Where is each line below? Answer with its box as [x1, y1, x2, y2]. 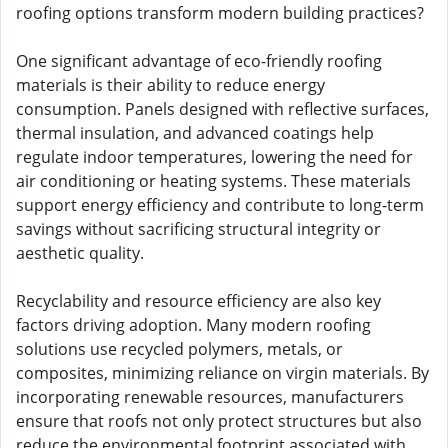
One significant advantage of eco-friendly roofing [16, 50, 382, 72]
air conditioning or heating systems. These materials [16, 170, 411, 192]
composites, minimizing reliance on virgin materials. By [16, 362, 429, 384]
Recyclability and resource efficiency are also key [16, 290, 381, 312]
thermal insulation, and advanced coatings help [16, 122, 374, 144]
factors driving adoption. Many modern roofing [16, 314, 371, 336]
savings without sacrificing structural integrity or [16, 218, 381, 240]
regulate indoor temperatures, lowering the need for [16, 146, 413, 168]
